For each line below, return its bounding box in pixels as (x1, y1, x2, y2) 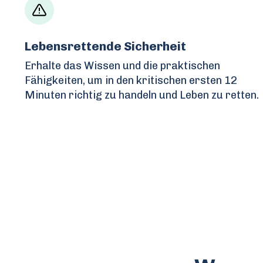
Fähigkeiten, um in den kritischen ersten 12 (25, 73, 237, 87)
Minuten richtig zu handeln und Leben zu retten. (25, 88, 259, 102)
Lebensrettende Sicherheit (25, 38, 186, 53)
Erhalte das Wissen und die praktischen (25, 59, 220, 72)
